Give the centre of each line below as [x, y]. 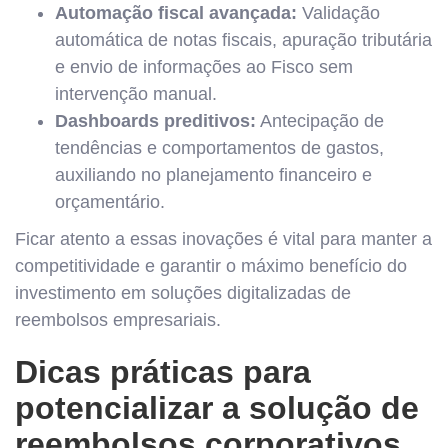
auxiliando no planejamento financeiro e [213, 175]
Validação [338, 13]
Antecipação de [320, 121]
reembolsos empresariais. [118, 320]
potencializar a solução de [217, 408]
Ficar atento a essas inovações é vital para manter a [223, 239]
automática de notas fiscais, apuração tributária [243, 40]
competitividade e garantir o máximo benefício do [211, 266]
